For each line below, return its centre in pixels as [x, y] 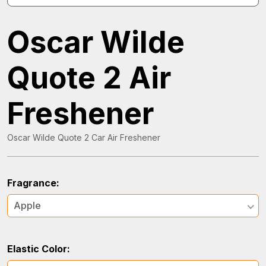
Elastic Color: [39, 249]
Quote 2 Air [89, 78]
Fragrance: [33, 183]
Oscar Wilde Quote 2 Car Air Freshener [84, 137]
